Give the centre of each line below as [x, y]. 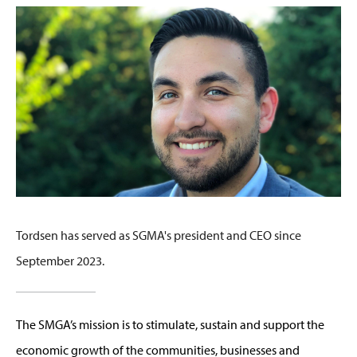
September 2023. [61, 260]
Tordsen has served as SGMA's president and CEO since [159, 235]
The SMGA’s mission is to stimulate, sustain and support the [170, 324]
